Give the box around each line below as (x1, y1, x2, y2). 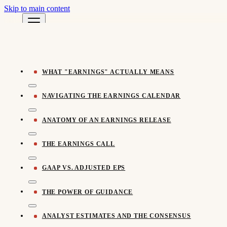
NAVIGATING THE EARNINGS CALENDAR (42, 92, 181, 100)
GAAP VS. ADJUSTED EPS (42, 164, 126, 172)
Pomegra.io (41, 59, 74, 67)
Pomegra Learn (22, 47, 86, 58)
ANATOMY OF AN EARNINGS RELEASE (42, 116, 171, 124)
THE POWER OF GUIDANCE (42, 188, 133, 196)
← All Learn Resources (92, 50, 160, 57)
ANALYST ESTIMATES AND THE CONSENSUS (42, 212, 191, 220)
